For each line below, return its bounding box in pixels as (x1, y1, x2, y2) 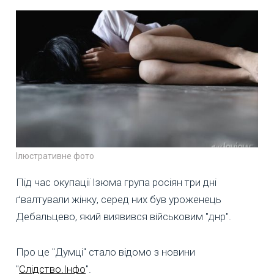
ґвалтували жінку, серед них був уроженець (16, 193, 221, 206)
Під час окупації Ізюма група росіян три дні (16, 176, 217, 189)
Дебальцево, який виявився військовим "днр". (16, 210, 231, 223)
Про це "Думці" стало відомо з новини (16, 246, 195, 259)
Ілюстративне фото (16, 151, 94, 161)
